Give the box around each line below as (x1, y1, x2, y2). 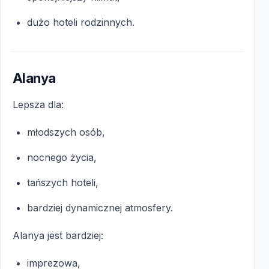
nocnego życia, (27, 151, 97, 163)
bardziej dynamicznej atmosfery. (27, 201, 173, 214)
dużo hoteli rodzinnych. (27, 16, 134, 28)
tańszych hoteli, (27, 176, 98, 189)
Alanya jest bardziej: (13, 229, 103, 241)
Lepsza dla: (13, 98, 64, 110)
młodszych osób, (27, 125, 105, 138)
